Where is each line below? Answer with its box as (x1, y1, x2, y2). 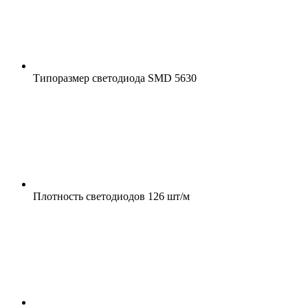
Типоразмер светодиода (33, 71, 145, 84)
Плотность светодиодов (33, 190, 145, 202)
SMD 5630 (145, 71, 197, 84)
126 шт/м (145, 190, 190, 202)
